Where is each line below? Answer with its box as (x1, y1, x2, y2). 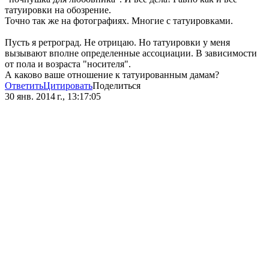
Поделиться (92, 80, 141, 91)
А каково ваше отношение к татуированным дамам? (5, 70, 219, 80)
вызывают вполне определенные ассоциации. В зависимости (5, 48, 257, 59)
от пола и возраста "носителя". (5, 59, 131, 70)
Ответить (5, 80, 43, 91)
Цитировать (43, 80, 92, 91)
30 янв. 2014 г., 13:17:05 (5, 91, 101, 102)
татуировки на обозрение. (5, 5, 111, 16)
